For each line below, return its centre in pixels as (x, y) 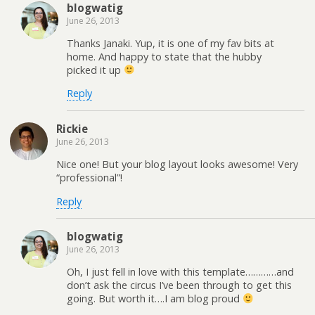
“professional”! (89, 178)
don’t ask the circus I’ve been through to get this (179, 285)
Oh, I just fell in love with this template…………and (180, 272)
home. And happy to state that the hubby (164, 57)
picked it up (95, 70)
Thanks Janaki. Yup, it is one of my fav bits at (171, 43)
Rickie (72, 128)
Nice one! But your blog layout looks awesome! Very (177, 165)
